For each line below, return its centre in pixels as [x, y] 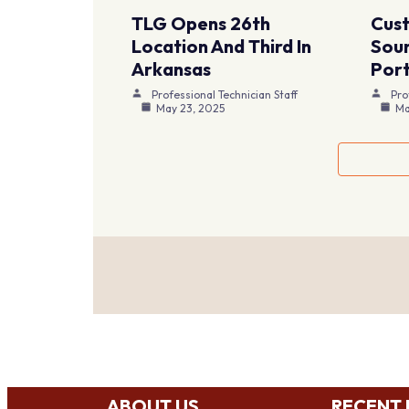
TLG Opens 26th [201, 23]
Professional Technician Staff [225, 94]
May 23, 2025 [191, 108]
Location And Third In [222, 46]
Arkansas [172, 68]
